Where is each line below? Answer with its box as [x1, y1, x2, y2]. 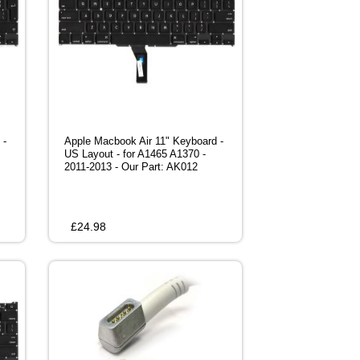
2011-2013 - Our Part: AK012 [64, 161, 198, 174]
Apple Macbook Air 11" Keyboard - [64, 135, 223, 148]
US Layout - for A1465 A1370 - [64, 148, 206, 161]
